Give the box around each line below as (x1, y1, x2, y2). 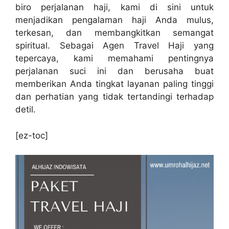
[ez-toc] (15, 130, 48, 141)
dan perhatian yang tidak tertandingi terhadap (15, 91, 214, 102)
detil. (15, 104, 36, 114)
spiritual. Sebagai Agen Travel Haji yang (15, 40, 214, 51)
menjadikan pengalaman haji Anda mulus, (15, 15, 214, 25)
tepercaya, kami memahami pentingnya (15, 53, 214, 63)
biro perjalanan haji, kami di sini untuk (15, 2, 214, 12)
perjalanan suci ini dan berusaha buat (15, 66, 214, 76)
